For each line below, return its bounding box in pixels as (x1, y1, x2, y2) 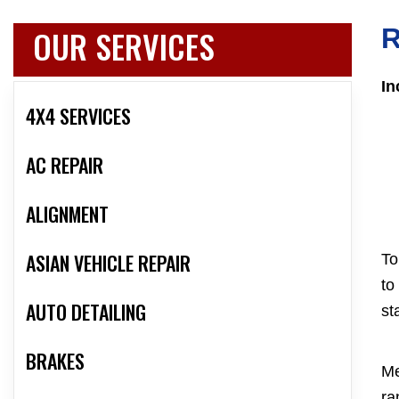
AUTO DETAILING (26, 297, 146, 327)
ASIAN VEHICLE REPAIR (26, 248, 191, 278)
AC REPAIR (26, 151, 103, 180)
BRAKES (26, 346, 85, 376)
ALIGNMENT (26, 199, 109, 229)
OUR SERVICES (33, 22, 215, 70)
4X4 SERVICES (26, 102, 131, 131)
